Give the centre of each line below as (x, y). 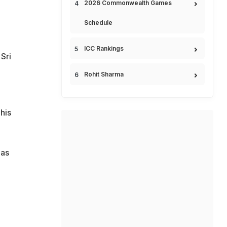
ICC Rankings (104, 48)
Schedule (98, 23)
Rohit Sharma (104, 74)
